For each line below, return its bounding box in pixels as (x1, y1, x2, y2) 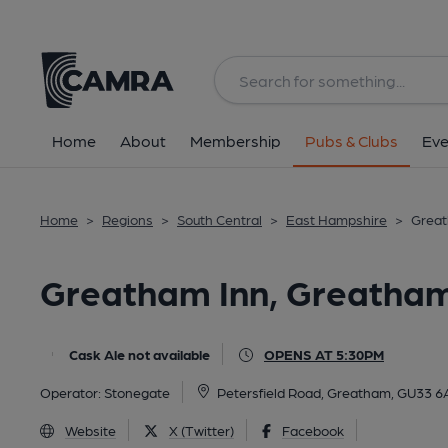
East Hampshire (286, 211, 387, 227)
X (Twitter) (169, 422, 234, 438)
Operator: (40, 384, 104, 400)
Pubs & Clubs (305, 131, 398, 150)
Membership (190, 131, 281, 150)
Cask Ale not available (69, 346, 210, 362)
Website (65, 422, 116, 438)
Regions (102, 211, 153, 227)
